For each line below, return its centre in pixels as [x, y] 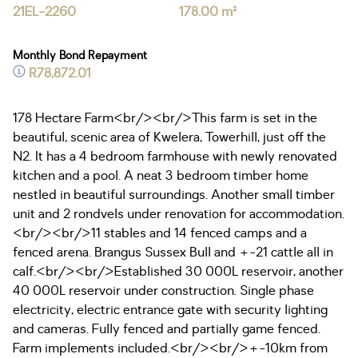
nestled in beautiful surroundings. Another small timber [174, 195]
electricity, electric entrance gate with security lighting [170, 310]
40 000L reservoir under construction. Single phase [163, 291]
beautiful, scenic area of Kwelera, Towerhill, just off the [169, 137]
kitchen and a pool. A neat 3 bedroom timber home [161, 176]
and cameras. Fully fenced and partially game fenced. [167, 329]
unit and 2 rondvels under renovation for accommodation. [179, 214]
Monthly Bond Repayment [80, 56]
